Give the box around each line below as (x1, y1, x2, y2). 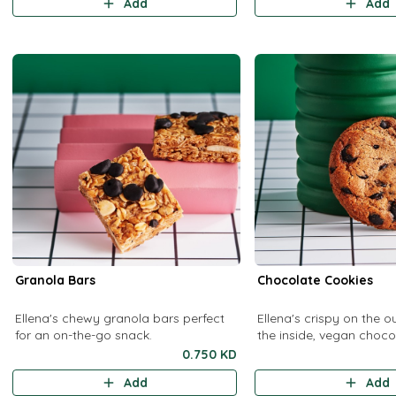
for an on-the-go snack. (15, 327, 153, 343)
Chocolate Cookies (257, 272, 374, 288)
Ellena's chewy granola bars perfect (15, 310, 225, 326)
